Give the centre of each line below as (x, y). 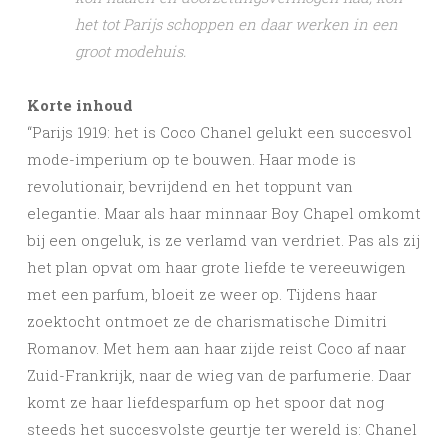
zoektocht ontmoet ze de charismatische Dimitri (207, 321)
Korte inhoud (80, 105)
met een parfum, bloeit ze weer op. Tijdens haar (202, 294)
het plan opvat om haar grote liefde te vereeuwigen (216, 267)
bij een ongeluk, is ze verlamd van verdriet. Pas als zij (223, 240)
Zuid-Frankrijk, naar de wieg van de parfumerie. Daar (219, 375)
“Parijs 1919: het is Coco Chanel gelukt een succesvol (219, 132)
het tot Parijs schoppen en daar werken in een (236, 24)
